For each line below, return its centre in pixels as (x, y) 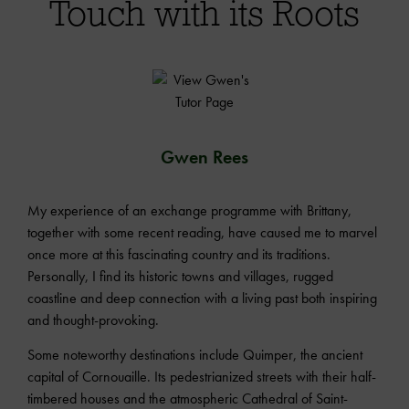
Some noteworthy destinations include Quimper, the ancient (195, 355)
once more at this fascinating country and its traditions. (179, 254)
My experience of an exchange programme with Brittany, (189, 210)
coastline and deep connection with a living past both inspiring (202, 298)
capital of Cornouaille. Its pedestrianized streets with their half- (202, 377)
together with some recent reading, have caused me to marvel (202, 232)
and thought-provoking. (93, 320)
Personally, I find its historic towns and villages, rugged (180, 276)
